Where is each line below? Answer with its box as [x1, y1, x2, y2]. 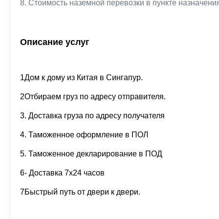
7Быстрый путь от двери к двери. [20, 188, 140, 196]
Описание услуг [20, 37, 89, 47]
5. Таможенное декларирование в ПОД [20, 150, 162, 158]
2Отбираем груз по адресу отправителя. [20, 92, 166, 101]
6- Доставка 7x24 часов [20, 169, 105, 177]
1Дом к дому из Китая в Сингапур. [20, 73, 143, 82]
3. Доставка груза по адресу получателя [20, 111, 165, 120]
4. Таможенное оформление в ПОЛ [20, 131, 149, 139]
